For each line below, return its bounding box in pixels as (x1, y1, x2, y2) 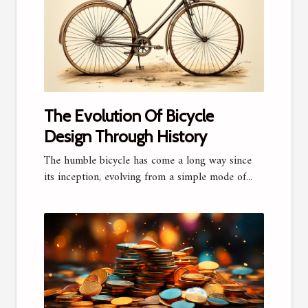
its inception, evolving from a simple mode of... (44, 168, 252, 188)
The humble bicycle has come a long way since (44, 151, 252, 171)
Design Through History (44, 126, 207, 147)
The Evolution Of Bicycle (44, 106, 214, 126)
